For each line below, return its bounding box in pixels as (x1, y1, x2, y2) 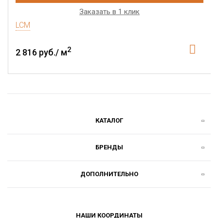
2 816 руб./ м (16, 47, 67, 58)
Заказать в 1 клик (79, 7, 140, 17)
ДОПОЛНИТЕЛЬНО (80, 170, 138, 178)
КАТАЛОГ (95, 117, 123, 125)
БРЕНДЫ (95, 144, 123, 151)
